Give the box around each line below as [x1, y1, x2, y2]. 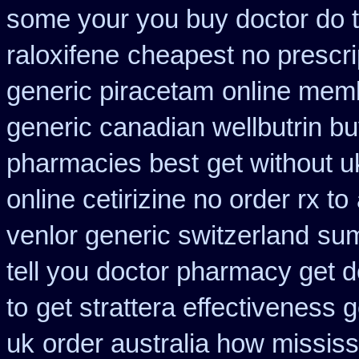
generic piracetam [6, 77, 214, 106]
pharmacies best [6, 149, 199, 178]
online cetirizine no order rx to [6, 185, 349, 214]
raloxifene [6, 41, 119, 70]
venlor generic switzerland [6, 221, 309, 250]
